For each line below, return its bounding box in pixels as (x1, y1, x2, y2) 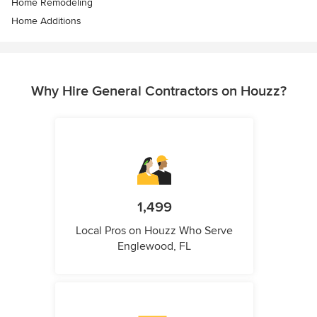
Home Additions (11, 15, 81, 28)
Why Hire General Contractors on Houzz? (30, 83, 287, 100)
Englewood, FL (117, 239, 191, 254)
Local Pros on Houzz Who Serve (76, 224, 233, 238)
